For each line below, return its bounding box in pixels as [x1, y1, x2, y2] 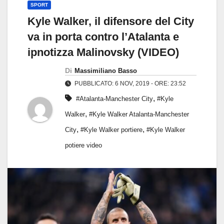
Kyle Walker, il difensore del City [27, 15, 194, 28]
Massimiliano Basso [74, 67, 137, 75]
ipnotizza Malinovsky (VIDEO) [27, 46, 179, 59]
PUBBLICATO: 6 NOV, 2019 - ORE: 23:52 [73, 80, 186, 87]
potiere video [65, 141, 102, 149]
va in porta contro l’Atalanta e [27, 30, 179, 43]
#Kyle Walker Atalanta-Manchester [89, 110, 189, 118]
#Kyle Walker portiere [80, 126, 142, 134]
